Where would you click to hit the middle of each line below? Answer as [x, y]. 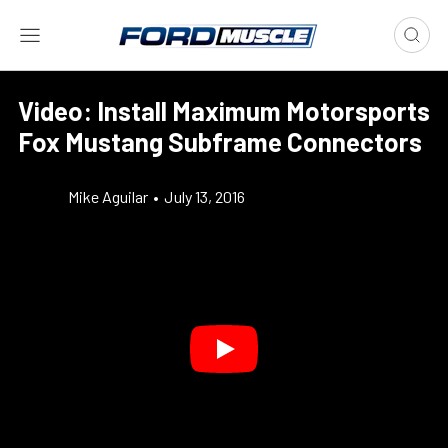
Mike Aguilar [108, 196]
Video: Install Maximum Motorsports [224, 110]
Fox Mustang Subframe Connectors [220, 141]
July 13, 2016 [204, 196]
